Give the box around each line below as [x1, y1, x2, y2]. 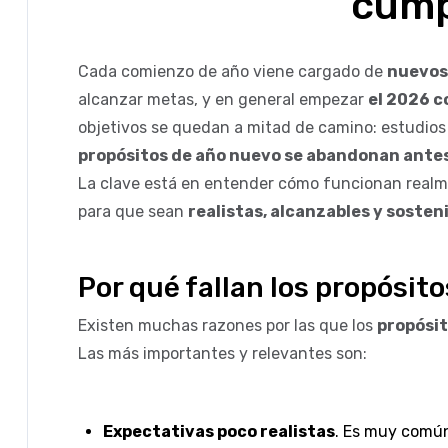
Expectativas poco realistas [103, 421, 335, 441]
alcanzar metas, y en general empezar [78, 89, 368, 109]
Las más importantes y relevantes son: [78, 343, 367, 363]
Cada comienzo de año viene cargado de [78, 61, 387, 81]
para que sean [78, 201, 188, 221]
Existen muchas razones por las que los [78, 315, 377, 335]
